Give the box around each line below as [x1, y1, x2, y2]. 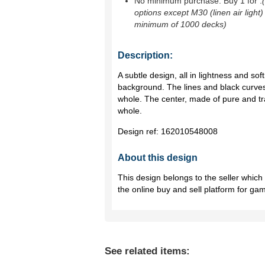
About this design [118, 153, 198, 163]
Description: [118, 50, 173, 60]
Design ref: [118, 127, 161, 136]
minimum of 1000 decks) [134, 20, 227, 29]
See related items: [105, 245, 190, 257]
